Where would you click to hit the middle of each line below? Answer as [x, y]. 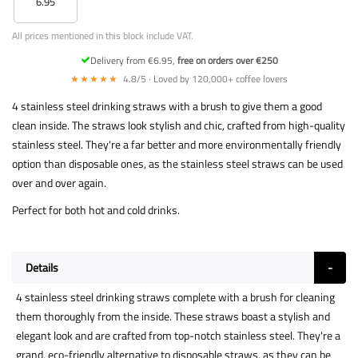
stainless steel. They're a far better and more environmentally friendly [177, 144]
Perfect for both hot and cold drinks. [96, 209]
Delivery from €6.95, [133, 60]
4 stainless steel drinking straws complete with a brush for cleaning [175, 296]
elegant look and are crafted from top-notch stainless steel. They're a [178, 335]
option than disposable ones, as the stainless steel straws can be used [177, 163]
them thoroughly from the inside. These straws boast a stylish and [173, 316]
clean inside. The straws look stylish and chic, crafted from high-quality [179, 125]
